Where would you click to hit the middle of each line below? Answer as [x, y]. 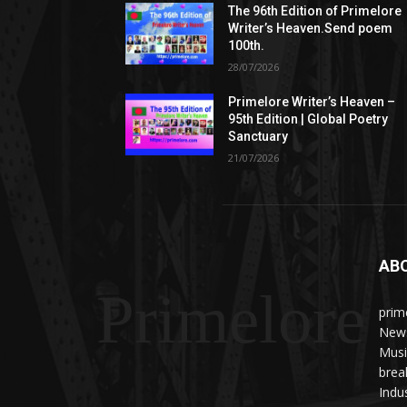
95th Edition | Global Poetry [308, 119]
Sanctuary [258, 136]
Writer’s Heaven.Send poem [311, 28]
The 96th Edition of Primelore [315, 10]
